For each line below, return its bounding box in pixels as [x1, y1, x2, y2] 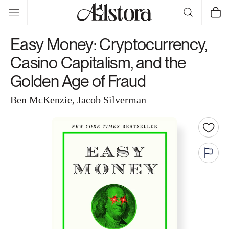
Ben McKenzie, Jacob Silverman [10, 94, 146, 105]
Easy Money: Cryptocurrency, [10, 34, 207, 54]
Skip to [15, 2, 40, 12]
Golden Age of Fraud [10, 71, 146, 91]
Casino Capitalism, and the [10, 53, 186, 73]
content [15, 11, 43, 21]
